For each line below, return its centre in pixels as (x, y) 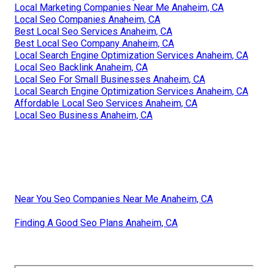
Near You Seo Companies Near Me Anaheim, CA (114, 199)
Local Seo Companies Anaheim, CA (87, 20)
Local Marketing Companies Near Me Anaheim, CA (119, 8)
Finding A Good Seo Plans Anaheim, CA (96, 223)
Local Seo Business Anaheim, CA (83, 115)
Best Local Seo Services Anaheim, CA (93, 32)
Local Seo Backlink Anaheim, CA (81, 68)
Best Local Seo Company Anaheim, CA (94, 44)
